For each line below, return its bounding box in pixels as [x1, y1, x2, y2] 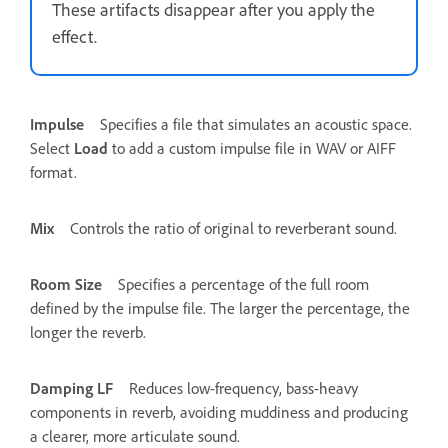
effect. [52, 24, 97, 47]
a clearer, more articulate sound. [30, 425, 240, 446]
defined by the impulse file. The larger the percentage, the [30, 297, 410, 318]
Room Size [30, 273, 102, 294]
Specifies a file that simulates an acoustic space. [100, 113, 412, 134]
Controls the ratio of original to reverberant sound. [70, 217, 397, 238]
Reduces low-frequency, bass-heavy [129, 377, 358, 398]
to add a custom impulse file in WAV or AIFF [108, 137, 396, 158]
